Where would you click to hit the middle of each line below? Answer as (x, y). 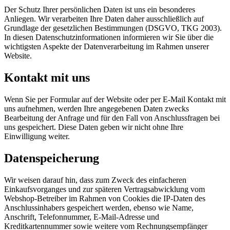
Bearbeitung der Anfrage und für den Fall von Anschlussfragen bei (112, 118)
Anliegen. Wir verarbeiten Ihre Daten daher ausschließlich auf (104, 19)
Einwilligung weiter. (38, 137)
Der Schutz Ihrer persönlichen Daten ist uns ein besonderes (100, 10)
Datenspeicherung (52, 158)
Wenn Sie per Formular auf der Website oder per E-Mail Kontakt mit (115, 100)
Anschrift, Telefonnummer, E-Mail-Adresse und (82, 217)
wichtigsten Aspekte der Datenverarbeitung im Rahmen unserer (107, 47)
